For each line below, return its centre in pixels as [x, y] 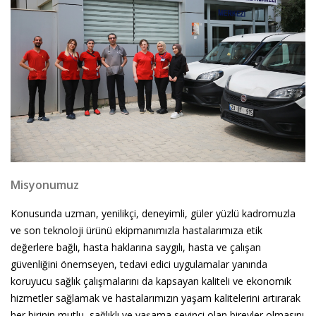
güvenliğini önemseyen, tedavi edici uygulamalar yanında [139, 265]
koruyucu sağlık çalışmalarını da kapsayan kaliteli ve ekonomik [151, 281]
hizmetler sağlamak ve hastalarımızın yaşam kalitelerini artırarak [156, 298]
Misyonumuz [45, 185]
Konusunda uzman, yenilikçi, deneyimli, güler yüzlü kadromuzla [153, 214]
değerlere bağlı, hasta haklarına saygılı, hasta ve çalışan [136, 248]
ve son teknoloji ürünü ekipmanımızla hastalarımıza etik [136, 231]
